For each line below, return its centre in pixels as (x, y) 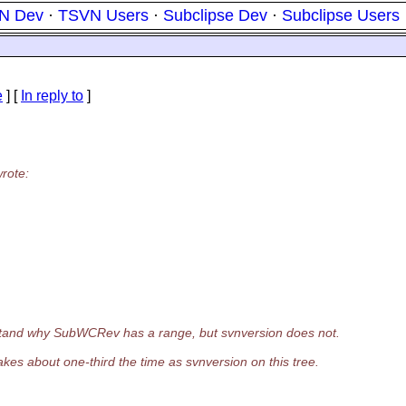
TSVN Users (103, 15)
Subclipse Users (341, 15)
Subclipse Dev (215, 15)
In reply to (52, 96)
